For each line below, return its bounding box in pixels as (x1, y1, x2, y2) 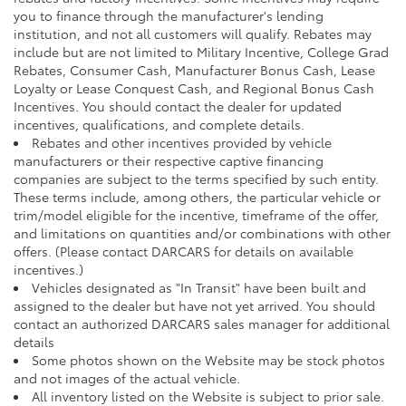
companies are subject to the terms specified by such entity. (14, 169, 379, 188)
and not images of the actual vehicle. (14, 368, 240, 387)
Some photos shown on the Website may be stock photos (32, 350, 385, 369)
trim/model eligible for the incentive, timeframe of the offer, (14, 205, 379, 224)
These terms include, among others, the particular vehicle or (14, 187, 381, 206)
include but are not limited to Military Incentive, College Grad (14, 42, 389, 61)
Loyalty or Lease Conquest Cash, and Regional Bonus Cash (14, 78, 374, 97)
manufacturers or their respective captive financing (14, 150, 324, 169)
